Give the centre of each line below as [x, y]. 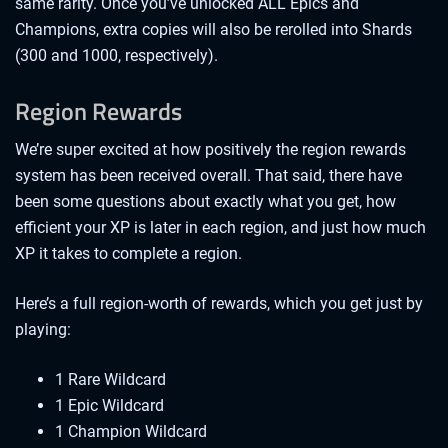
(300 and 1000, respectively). [116, 55]
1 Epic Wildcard [109, 406]
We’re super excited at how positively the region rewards [210, 150]
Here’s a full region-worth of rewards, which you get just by [219, 304]
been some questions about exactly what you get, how [205, 202]
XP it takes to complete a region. [128, 254]
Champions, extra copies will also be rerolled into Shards [213, 29]
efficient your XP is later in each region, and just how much [220, 228]
